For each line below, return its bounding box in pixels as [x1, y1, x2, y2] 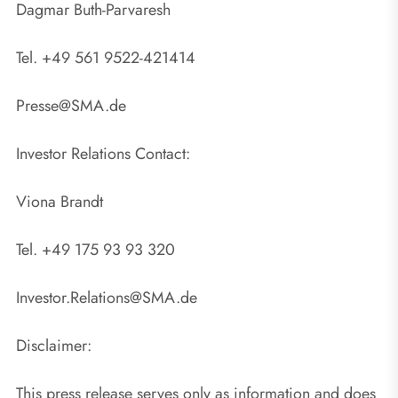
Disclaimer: [16, 333, 92, 357]
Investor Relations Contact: [16, 141, 190, 165]
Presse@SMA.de [16, 93, 126, 117]
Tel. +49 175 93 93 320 [16, 237, 175, 261]
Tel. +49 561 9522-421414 [16, 45, 195, 69]
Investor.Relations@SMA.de [16, 285, 197, 309]
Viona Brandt [16, 189, 103, 213]
